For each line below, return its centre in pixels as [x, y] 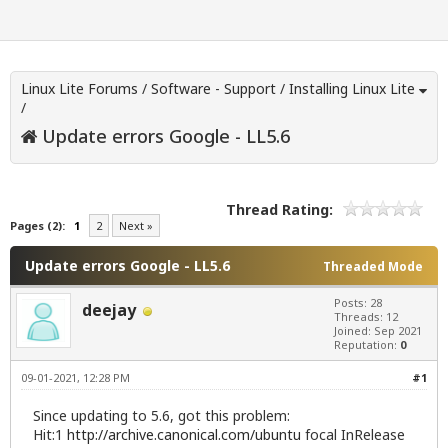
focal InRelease [353, 435]
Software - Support [213, 89]
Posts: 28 [358, 303]
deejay [109, 310]
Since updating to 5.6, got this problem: [161, 416]
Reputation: [367, 345]
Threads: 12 [366, 317]
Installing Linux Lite [352, 89]
